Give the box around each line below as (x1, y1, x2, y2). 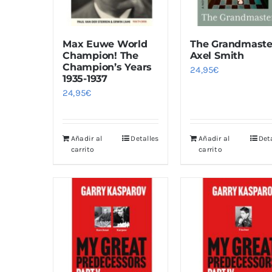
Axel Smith (190, 50, 244, 62)
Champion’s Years (63, 61, 152, 73)
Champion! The (63, 50, 138, 62)
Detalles (131, 134, 159, 143)
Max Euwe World (63, 38, 148, 50)
